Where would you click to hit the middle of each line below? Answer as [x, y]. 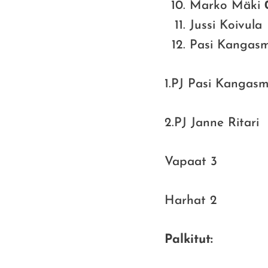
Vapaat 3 [191, 162]
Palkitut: [189, 239]
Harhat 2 [191, 200]
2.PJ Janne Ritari [212, 123]
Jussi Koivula [226, 25]
